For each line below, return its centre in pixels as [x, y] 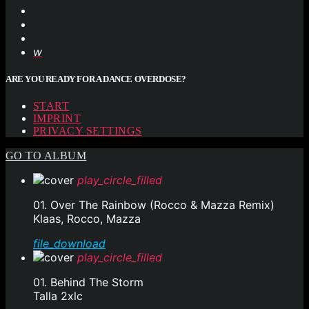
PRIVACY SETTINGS [88, 131]
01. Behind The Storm [88, 282]
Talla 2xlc [58, 296]
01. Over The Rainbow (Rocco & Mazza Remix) [154, 205]
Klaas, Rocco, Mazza [87, 219]
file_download [69, 244]
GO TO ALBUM [46, 156]
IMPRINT [57, 119]
